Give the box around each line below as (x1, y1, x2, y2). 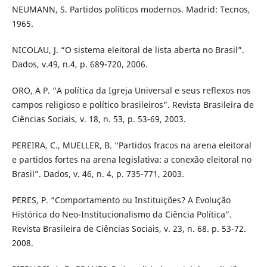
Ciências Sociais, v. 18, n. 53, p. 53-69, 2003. (11, 113, 186, 125)
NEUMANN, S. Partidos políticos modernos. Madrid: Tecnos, (11, 3, 250, 15)
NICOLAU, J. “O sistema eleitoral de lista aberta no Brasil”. (11, 44, 244, 55)
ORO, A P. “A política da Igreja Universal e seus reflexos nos (11, 84, 251, 96)
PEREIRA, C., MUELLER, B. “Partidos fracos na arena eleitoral (11, 139, 252, 151)
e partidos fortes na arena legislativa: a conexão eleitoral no (11, 153, 252, 165)
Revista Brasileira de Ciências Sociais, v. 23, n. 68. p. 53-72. (11, 222, 246, 234)
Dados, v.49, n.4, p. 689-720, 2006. (11, 58, 148, 70)
